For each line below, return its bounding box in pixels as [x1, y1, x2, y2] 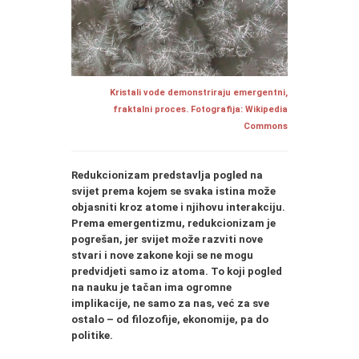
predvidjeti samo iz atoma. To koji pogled [71, 264, 282, 277]
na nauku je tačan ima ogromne [71, 280, 232, 293]
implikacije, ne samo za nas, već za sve [71, 296, 269, 309]
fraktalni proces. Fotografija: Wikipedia [113, 103, 288, 115]
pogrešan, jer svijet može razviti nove [71, 232, 263, 245]
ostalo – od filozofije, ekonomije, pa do [71, 313, 268, 325]
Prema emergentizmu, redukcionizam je [71, 216, 276, 229]
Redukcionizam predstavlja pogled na [71, 168, 263, 181]
